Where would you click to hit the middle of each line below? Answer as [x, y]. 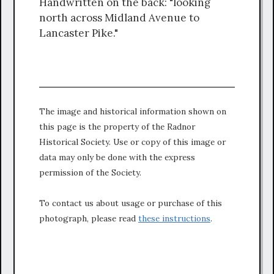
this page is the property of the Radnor [117, 126]
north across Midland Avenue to [119, 17]
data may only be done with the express [117, 157]
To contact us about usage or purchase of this [131, 203]
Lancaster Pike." [79, 33]
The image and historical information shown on [133, 111]
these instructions [174, 218]
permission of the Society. [90, 172]
